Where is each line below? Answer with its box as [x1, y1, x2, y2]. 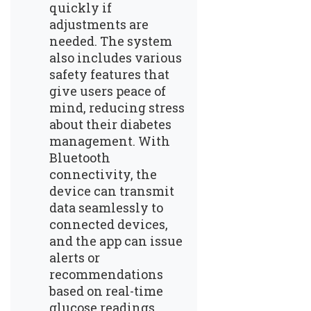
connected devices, [49, 215, 168, 233]
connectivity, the [49, 165, 157, 183]
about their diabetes [49, 115, 171, 133]
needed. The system [49, 32, 172, 49]
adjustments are [49, 15, 149, 33]
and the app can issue [49, 232, 183, 249]
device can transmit [49, 182, 174, 199]
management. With [49, 132, 170, 149]
